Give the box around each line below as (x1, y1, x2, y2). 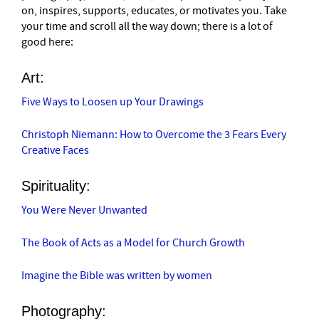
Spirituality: (21, 177, 90, 194)
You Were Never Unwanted (21, 202, 147, 217)
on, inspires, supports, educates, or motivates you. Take (21, 3, 287, 18)
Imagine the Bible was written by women (21, 268, 212, 283)
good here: (21, 34, 73, 49)
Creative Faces (21, 142, 89, 157)
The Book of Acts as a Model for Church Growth (21, 235, 245, 250)
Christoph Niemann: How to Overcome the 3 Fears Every (21, 127, 286, 142)
